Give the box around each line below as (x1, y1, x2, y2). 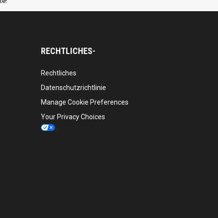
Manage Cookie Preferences (40, 98, 128, 107)
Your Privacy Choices (40, 113, 105, 121)
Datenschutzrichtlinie (40, 84, 106, 92)
